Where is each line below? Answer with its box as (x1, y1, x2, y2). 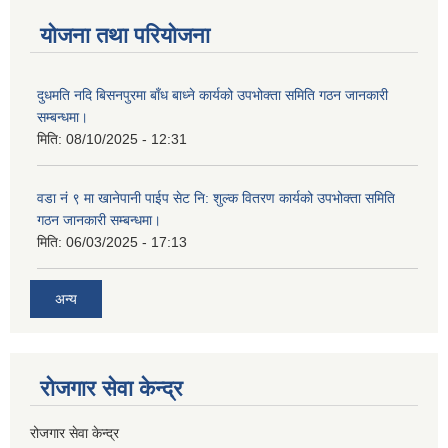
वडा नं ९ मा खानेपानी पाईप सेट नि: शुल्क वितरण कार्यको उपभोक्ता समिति (37, 190, 395, 207)
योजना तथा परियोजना (40, 23, 210, 49)
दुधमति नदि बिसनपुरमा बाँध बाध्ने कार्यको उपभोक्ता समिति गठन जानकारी (37, 87, 388, 104)
